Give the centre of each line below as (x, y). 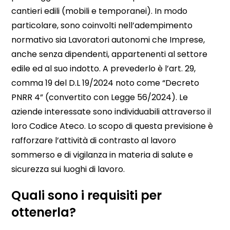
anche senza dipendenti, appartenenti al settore (110, 54)
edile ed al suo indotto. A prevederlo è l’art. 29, (104, 69)
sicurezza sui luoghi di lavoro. (68, 169)
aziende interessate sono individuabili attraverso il (111, 112)
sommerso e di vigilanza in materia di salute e (102, 155)
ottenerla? (44, 213)
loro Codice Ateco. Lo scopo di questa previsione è (112, 126)
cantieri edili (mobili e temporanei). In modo (100, 11)
